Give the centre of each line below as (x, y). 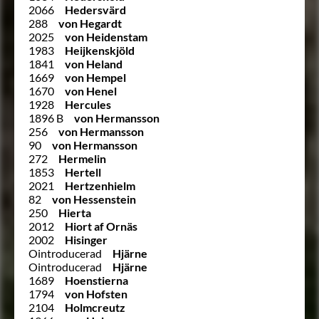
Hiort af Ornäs (101, 226)
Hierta (75, 212)
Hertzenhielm (100, 185)
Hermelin (82, 158)
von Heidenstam (106, 36)
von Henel (91, 90)
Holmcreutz (95, 307)
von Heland (94, 63)
